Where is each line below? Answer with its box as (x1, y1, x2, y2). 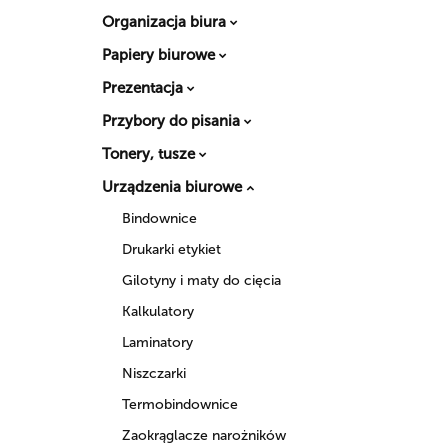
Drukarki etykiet (122, 240, 221, 258)
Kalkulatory (122, 302, 194, 320)
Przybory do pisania (102, 111, 244, 130)
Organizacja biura (102, 12, 230, 31)
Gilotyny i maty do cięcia (122, 271, 281, 289)
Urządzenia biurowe (102, 177, 246, 196)
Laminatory (122, 333, 193, 351)
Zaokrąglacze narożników (122, 426, 286, 444)
